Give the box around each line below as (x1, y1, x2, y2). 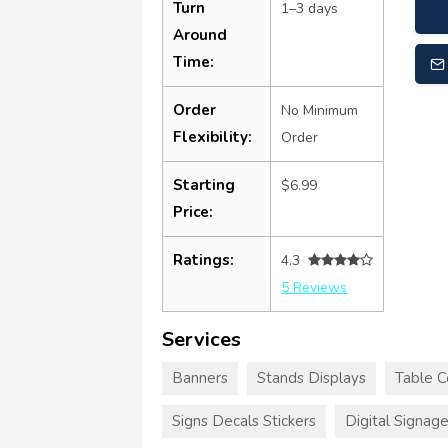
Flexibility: (173, 126, 252, 147)
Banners (172, 367, 228, 388)
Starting (173, 174, 235, 195)
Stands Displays (257, 367, 366, 388)
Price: (173, 201, 213, 222)
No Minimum (281, 100, 358, 120)
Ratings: (173, 249, 234, 270)
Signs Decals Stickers (172, 410, 316, 431)
